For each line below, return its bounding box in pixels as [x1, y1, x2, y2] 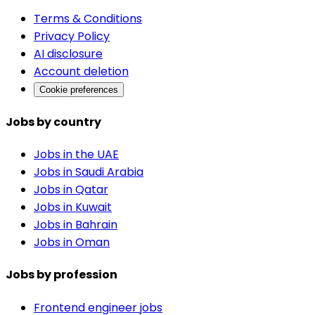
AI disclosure [34, 46, 103, 63]
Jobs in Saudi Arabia [34, 163, 143, 180]
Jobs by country [6, 113, 101, 130]
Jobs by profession [6, 266, 117, 283]
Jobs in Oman [34, 233, 110, 250]
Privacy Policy [34, 28, 110, 45]
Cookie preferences [39, 84, 118, 96]
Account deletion [34, 63, 129, 80]
